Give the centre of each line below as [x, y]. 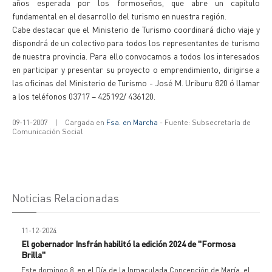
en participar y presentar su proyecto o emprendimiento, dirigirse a [136, 69]
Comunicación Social [48, 131]
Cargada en [86, 122]
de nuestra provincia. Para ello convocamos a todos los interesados [136, 56]
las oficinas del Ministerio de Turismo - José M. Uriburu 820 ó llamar [136, 83]
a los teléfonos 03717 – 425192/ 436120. [84, 96]
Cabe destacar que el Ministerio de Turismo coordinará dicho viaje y [136, 29]
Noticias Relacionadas [66, 198]
